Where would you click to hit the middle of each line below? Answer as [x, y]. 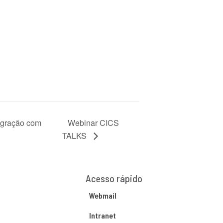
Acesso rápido [114, 178]
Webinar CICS [94, 122]
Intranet [102, 215]
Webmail [103, 195]
